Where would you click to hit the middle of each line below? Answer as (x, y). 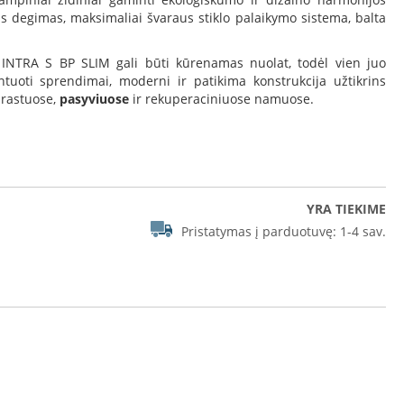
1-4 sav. (363, 232)
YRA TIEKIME (346, 209)
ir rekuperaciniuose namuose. (221, 99)
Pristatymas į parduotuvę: (259, 232)
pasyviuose (94, 99)
